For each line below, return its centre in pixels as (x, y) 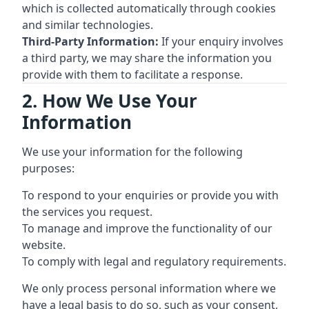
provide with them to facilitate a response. (132, 74)
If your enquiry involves (221, 41)
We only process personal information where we (149, 288)
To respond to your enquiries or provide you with (150, 195)
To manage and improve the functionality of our (147, 228)
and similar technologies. (88, 25)
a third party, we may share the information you (147, 58)
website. (44, 245)
